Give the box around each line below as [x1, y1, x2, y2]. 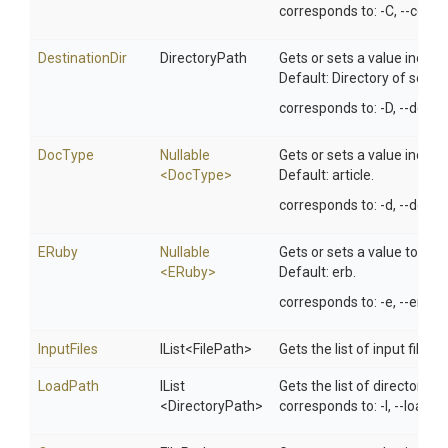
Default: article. [279, 167, 374, 183]
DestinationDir [38, 50, 127, 66]
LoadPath [38, 378, 99, 394]
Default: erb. [279, 264, 356, 280]
